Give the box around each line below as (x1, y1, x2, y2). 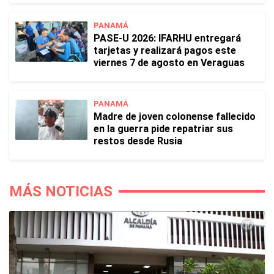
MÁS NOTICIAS (9, 183, 113, 200)
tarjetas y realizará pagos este (94, 45, 236, 56)
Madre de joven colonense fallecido (94, 111, 256, 122)
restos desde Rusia (94, 135, 182, 147)
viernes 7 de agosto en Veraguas (94, 57, 245, 68)
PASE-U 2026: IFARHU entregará (94, 32, 241, 44)
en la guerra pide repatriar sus (94, 123, 233, 135)
